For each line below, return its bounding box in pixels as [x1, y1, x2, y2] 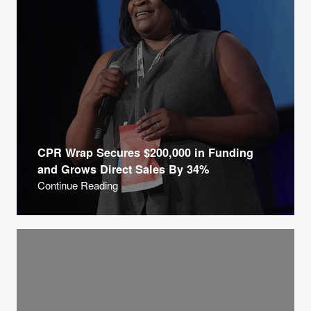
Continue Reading [37, 178, 118, 192]
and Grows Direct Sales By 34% [37, 161, 209, 177]
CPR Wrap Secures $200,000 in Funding [37, 144, 253, 160]
